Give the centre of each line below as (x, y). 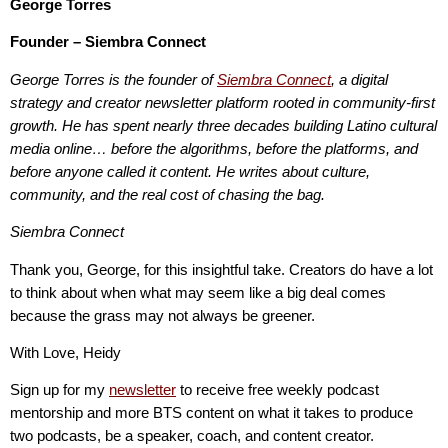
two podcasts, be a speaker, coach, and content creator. (192, 436)
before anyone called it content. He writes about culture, (190, 171)
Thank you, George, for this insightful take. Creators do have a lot (221, 269)
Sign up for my (59, 390)
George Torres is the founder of (113, 79)
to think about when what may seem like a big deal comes (198, 292)
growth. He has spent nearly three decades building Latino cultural (223, 125)
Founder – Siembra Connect (108, 42)
